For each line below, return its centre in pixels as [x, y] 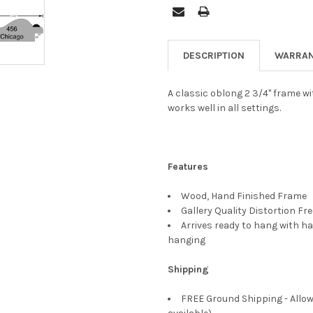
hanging [187, 240]
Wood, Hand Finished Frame [245, 196]
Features [188, 166]
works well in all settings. [225, 108]
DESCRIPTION [214, 55]
